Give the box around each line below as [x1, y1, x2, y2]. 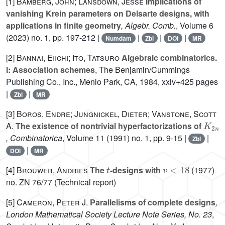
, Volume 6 [176, 20, 213, 32]
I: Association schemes [6, 64, 95, 76]
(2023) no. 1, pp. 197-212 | [6, 32, 101, 44]
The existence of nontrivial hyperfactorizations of [14, 120, 203, 132]
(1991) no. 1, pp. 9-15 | [104, 132, 188, 144]
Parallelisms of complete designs [88, 196, 215, 208]
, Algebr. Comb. [121, 20, 176, 32]
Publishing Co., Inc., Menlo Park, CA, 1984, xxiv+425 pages [6, 76, 218, 88]
